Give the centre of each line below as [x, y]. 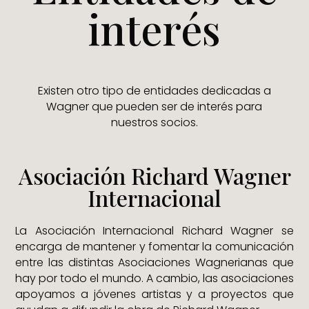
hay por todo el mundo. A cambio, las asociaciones [154, 278]
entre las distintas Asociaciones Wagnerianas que [154, 262]
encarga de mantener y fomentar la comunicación [154, 246]
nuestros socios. [154, 122]
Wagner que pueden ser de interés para [154, 106]
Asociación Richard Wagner [154, 175]
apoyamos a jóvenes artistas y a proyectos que [154, 294]
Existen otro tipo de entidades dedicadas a [154, 90]
